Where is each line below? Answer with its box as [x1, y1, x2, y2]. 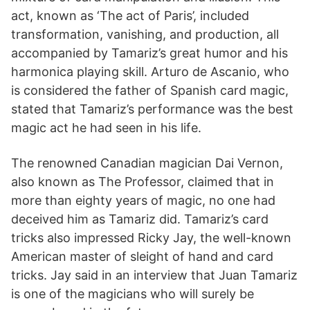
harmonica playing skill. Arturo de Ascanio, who [11, 64, 289, 80]
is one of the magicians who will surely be [11, 286, 254, 302]
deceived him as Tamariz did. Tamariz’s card [11, 212, 268, 227]
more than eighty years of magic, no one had [11, 193, 275, 208]
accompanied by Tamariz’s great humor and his [11, 46, 288, 61]
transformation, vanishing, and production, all [11, 27, 279, 42]
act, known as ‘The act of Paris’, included [11, 8, 249, 24]
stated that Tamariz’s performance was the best [11, 102, 293, 117]
